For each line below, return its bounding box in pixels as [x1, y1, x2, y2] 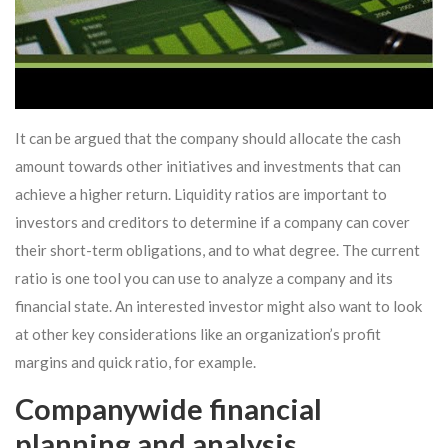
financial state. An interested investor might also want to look [15, 296, 422, 315]
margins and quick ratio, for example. [15, 352, 256, 371]
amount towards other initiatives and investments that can [15, 156, 401, 175]
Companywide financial [15, 390, 322, 426]
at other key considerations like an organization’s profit [15, 324, 381, 343]
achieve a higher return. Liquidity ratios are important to [15, 184, 387, 203]
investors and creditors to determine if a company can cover [15, 212, 410, 231]
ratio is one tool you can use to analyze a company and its [15, 268, 393, 287]
